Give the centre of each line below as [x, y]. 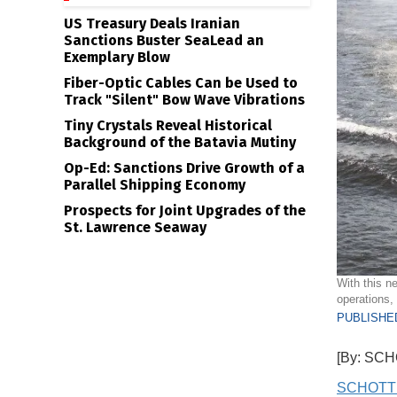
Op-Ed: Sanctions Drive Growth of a [184, 168]
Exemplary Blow [117, 57]
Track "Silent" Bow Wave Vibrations [184, 100]
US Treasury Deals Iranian [152, 23]
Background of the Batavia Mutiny [180, 142]
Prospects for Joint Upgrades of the [185, 210]
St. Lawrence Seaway [135, 227]
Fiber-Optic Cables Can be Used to [181, 83]
